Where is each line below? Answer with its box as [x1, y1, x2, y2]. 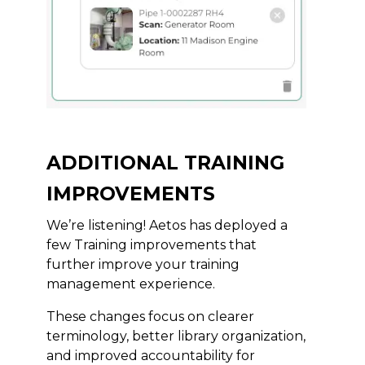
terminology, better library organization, [46, 328, 306, 345]
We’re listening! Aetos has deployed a [46, 218, 288, 234]
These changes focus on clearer [46, 309, 254, 325]
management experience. [46, 276, 218, 292]
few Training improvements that [46, 237, 257, 253]
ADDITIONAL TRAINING [46, 151, 284, 175]
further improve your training [46, 257, 240, 273]
